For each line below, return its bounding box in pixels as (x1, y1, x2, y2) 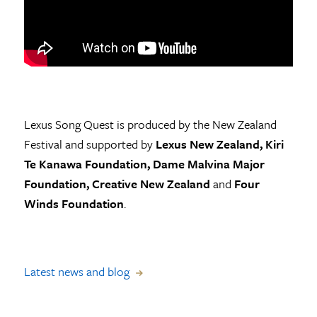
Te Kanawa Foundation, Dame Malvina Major (23, 155, 265, 173)
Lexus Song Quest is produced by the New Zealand (23, 115, 277, 134)
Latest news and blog (23, 263, 129, 281)
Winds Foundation (23, 195, 124, 213)
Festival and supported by (23, 135, 156, 154)
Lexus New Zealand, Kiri (155, 135, 284, 154)
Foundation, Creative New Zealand (23, 175, 213, 193)
